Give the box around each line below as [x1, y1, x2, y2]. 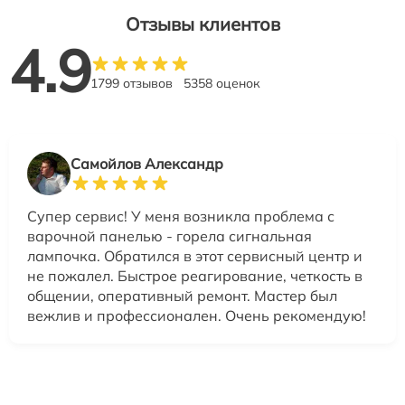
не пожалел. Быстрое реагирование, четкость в [27, 267, 363, 286]
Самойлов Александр [71, 155, 223, 174]
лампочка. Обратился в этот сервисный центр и [27, 247, 363, 266]
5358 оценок [184, 75, 260, 92]
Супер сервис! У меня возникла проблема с [27, 207, 334, 226]
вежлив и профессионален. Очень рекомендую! [27, 306, 366, 325]
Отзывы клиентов [125, 13, 280, 36]
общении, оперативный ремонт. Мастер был [27, 287, 337, 306]
